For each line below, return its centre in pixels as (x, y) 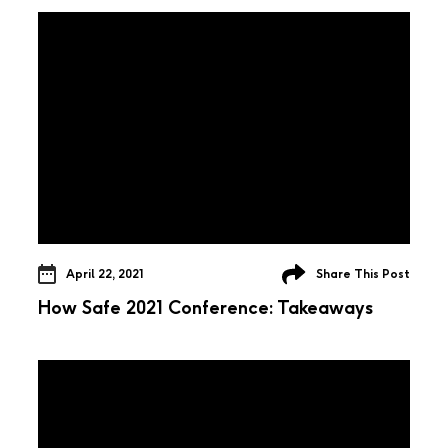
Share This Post (363, 273)
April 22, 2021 (105, 273)
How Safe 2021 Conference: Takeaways (205, 307)
